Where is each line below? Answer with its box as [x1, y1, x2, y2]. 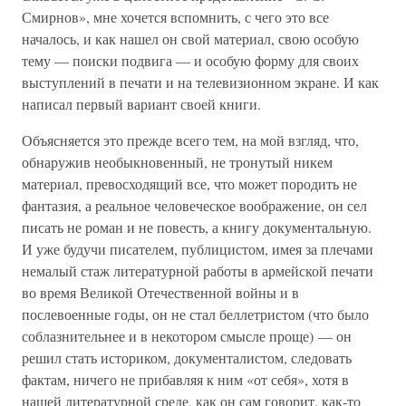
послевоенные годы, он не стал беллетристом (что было [22, 304, 369, 324]
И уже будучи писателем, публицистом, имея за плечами [22, 239, 373, 258]
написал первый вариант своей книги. [22, 94, 261, 113]
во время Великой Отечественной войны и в [22, 283, 299, 302]
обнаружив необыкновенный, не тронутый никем [22, 152, 333, 171]
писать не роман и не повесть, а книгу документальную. [22, 217, 372, 237]
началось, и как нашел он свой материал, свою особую [22, 29, 359, 48]
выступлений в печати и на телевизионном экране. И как [22, 72, 379, 92]
